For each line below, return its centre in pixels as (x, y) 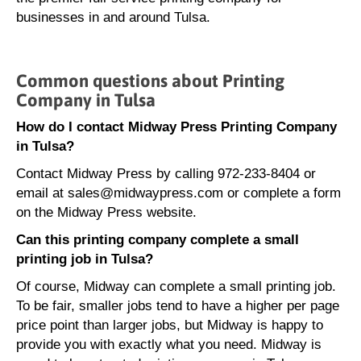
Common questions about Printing (150, 81)
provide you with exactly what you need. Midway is (169, 344)
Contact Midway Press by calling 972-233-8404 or (166, 174)
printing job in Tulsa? (85, 259)
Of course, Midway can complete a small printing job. (176, 286)
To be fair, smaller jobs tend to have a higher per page (178, 306)
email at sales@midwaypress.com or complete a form (178, 193)
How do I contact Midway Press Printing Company (176, 127)
